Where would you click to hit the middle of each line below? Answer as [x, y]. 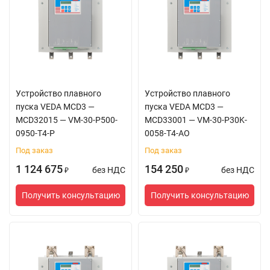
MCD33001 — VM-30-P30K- [196, 120]
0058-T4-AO [167, 133]
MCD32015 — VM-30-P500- [67, 120]
